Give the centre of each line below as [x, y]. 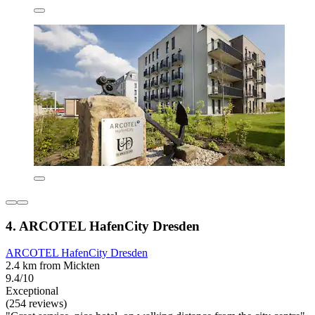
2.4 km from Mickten [53, 266]
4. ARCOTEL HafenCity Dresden [103, 226]
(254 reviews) [36, 304]
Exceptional [32, 291]
